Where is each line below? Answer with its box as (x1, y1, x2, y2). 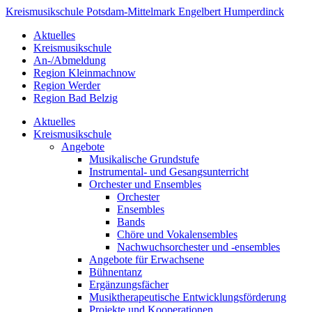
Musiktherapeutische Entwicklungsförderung (89, 291, 286, 303)
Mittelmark (127, 6, 178, 17)
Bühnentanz (89, 266, 142, 278)
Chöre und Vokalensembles (117, 228, 237, 240)
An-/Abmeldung (33, 54, 106, 66)
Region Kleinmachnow (33, 67, 136, 79)
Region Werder (33, 79, 100, 91)
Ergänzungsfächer (89, 279, 169, 290)
